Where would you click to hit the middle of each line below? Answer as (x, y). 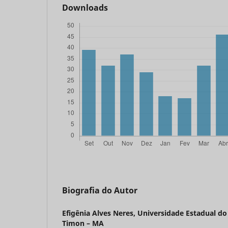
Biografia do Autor (100, 191)
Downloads (85, 8)
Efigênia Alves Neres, (100, 213)
